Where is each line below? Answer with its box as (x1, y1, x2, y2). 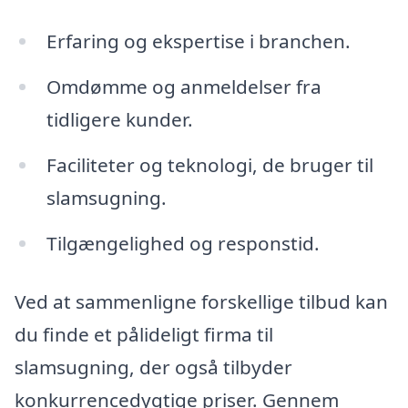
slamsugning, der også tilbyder (15, 353, 292, 380)
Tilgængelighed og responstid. (46, 229, 320, 256)
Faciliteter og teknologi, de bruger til (46, 151, 373, 178)
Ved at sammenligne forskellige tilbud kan (15, 288, 388, 314)
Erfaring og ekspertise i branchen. (46, 28, 351, 55)
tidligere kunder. (46, 107, 193, 133)
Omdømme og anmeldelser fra (46, 74, 321, 100)
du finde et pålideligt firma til (15, 321, 273, 347)
